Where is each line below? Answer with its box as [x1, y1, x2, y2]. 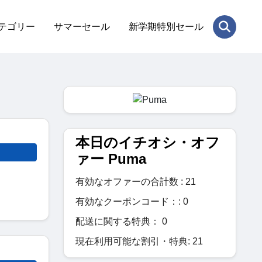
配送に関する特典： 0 [75, 216, 167, 226]
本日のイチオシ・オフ [75, 134, 220, 150]
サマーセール [54, 21, 110, 32]
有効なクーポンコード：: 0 [75, 196, 188, 206]
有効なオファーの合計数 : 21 [75, 176, 196, 187]
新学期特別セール [129, 21, 204, 32]
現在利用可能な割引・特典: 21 [75, 236, 203, 246]
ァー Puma [75, 150, 146, 167]
